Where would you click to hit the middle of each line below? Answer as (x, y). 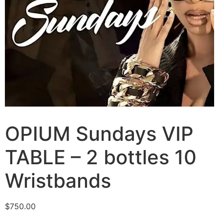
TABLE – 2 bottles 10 (101, 157)
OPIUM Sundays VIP (99, 134)
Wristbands (58, 181)
